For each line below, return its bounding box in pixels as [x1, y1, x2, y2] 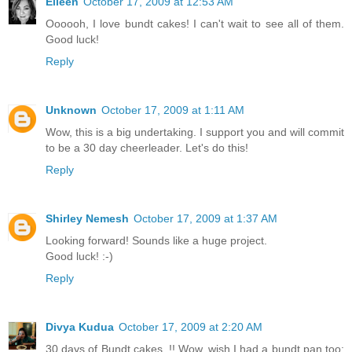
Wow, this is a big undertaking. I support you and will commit [46, 125, 344, 138]
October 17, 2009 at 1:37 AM [134, 211, 277, 225]
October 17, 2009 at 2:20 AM [119, 320, 262, 333]
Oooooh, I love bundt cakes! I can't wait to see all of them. [46, 16, 344, 30]
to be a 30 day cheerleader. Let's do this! [46, 141, 248, 154]
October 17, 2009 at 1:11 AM [101, 103, 244, 116]
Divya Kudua [46, 320, 114, 333]
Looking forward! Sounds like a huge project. [46, 233, 267, 247]
